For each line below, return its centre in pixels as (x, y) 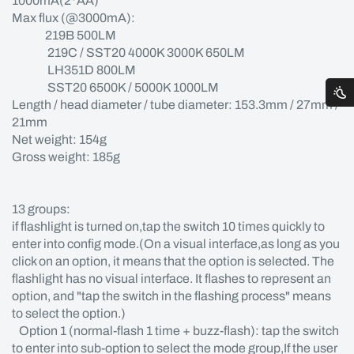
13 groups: (41, 209)
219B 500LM (64, 35)
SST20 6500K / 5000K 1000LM (115, 87)
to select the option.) (69, 313)
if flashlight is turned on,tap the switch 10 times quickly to (168, 226)
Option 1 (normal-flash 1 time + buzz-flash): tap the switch (175, 331)
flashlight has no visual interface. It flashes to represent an (171, 279)
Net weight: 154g (64, 139)
